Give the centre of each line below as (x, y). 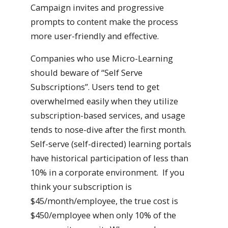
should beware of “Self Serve (87, 73)
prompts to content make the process (104, 21)
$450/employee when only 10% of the (103, 215)
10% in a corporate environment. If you (108, 173)
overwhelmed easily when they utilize (104, 101)
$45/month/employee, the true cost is (104, 201)
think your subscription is (81, 187)
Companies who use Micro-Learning (102, 59)
